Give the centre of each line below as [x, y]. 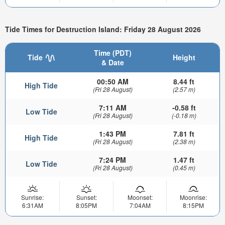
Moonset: [140, 197]
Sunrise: [32, 197]
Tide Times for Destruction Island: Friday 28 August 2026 [103, 29]
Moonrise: [193, 197]
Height [184, 57]
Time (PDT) [113, 52]
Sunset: [86, 197]
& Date [113, 62]
